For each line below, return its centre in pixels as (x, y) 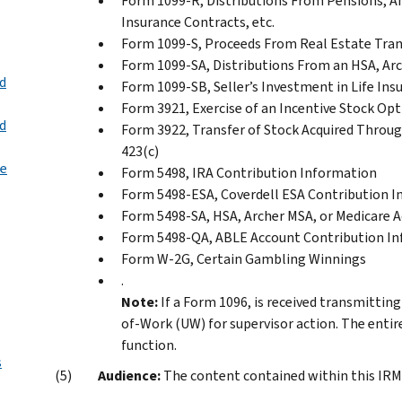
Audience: (129, 375)
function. (149, 345)
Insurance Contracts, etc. (198, 22)
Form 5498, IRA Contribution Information (249, 172)
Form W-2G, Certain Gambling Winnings (244, 258)
